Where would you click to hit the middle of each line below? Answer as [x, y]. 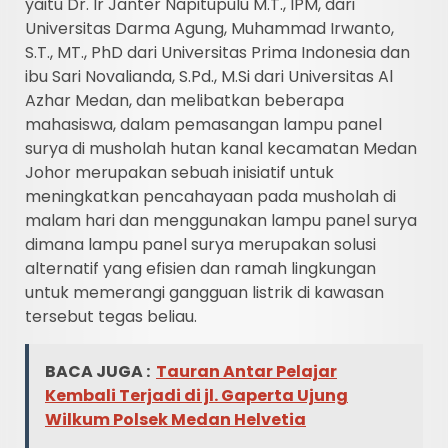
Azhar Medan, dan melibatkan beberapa [184, 100]
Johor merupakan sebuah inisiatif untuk [179, 172]
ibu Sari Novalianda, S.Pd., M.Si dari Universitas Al [209, 76]
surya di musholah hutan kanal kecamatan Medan [221, 148]
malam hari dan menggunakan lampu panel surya [221, 220]
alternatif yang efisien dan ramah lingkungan [200, 268]
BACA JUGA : [97, 371]
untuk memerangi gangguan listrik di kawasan [204, 292]
